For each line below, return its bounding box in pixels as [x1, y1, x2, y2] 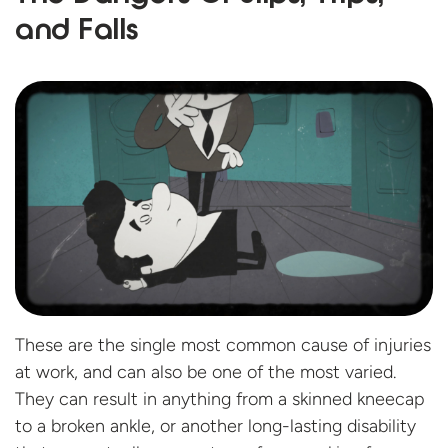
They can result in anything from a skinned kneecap [15, 388, 425, 411]
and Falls [15, 15, 140, 50]
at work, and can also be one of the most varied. [15, 361, 396, 384]
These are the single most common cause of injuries [15, 334, 431, 357]
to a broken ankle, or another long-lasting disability [15, 415, 416, 438]
